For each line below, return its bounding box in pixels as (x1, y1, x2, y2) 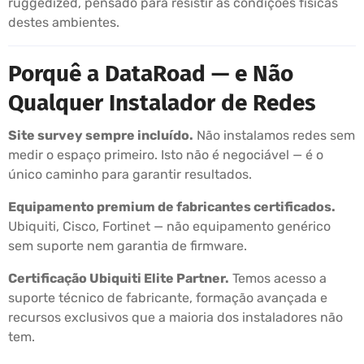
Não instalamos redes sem (193, 128, 355, 144)
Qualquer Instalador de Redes (8, 89, 316, 117)
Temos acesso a (229, 271, 327, 287)
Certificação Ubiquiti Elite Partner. (8, 271, 229, 287)
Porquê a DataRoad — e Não (8, 60, 293, 88)
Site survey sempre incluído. (8, 128, 193, 144)
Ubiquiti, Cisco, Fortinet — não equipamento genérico (8, 219, 331, 235)
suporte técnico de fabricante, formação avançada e (8, 290, 327, 306)
